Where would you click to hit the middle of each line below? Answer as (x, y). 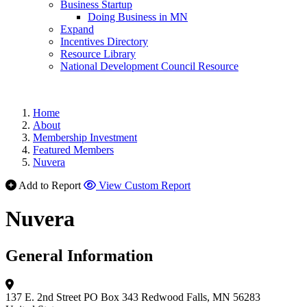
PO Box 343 (111, 297)
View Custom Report (145, 185)
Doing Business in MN (138, 17)
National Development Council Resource (149, 66)
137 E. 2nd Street (43, 297)
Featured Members (73, 150)
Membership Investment (85, 137)
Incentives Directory (104, 41)
